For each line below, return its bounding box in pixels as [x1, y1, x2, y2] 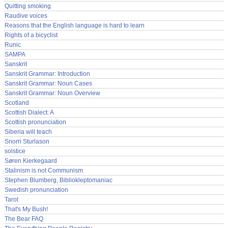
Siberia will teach [5, 128, 52, 135]
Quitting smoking [5, 2, 51, 10]
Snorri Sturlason [5, 137, 49, 145]
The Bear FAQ [5, 215, 43, 222]
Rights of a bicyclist [5, 31, 58, 39]
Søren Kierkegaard [5, 157, 57, 164]
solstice [5, 147, 25, 155]
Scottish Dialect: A [5, 108, 54, 116]
